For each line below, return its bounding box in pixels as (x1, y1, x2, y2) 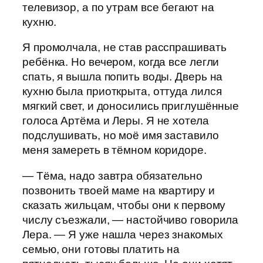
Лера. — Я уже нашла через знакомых (22, 228, 223, 241)
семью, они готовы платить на (22, 242, 180, 255)
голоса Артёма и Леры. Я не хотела (22, 114, 209, 127)
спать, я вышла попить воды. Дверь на (22, 70, 223, 83)
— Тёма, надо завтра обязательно (22, 169, 203, 182)
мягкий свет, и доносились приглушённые (22, 100, 240, 113)
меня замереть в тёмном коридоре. (22, 144, 207, 157)
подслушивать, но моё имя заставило (22, 129, 219, 142)
